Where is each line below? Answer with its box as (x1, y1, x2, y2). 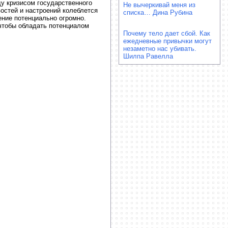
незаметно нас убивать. (123, 45, 196, 52)
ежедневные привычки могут (123, 37, 212, 45)
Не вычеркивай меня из (123, 1, 195, 9)
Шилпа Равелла (123, 52, 173, 60)
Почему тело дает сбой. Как (123, 30, 210, 37)
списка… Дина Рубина (123, 9, 192, 16)
